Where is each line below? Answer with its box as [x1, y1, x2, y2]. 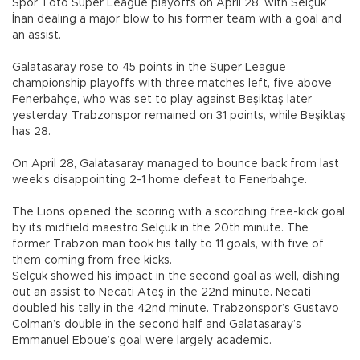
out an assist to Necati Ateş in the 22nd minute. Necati [12, 287, 311, 299]
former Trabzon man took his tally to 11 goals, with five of [12, 239, 324, 251]
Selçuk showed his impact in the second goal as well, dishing [12, 271, 340, 283]
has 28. [12, 126, 51, 138]
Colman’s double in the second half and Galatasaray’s [12, 319, 301, 331]
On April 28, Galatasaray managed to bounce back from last [12, 158, 339, 170]
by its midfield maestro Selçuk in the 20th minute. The [12, 223, 309, 235]
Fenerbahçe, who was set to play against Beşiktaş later [12, 94, 312, 106]
